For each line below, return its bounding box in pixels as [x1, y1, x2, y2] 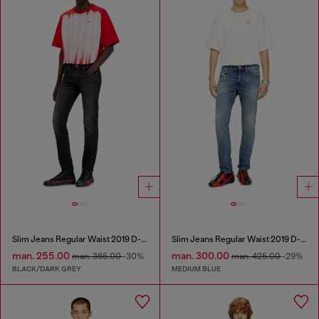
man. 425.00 [231, 251, 282, 262]
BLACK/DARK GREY [12, 263, 81, 273]
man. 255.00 [12, 250, 72, 262]
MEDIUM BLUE [171, 263, 221, 273]
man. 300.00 [171, 250, 231, 262]
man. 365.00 [72, 251, 122, 262]
